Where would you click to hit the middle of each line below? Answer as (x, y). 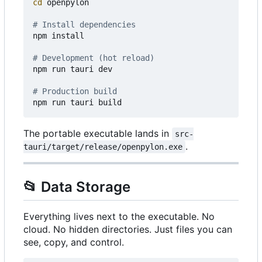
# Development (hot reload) (94, 58)
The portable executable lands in (98, 134)
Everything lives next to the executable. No (119, 217)
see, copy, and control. (74, 242)
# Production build (75, 92)
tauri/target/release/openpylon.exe (103, 147)
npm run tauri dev (73, 69)
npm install (58, 36)
